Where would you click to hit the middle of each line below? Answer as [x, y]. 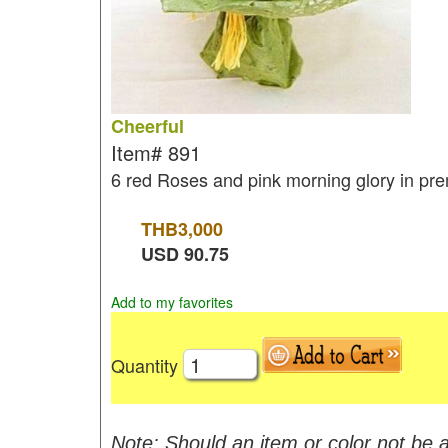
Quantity [146, 364]
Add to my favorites [171, 302]
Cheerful [147, 126]
